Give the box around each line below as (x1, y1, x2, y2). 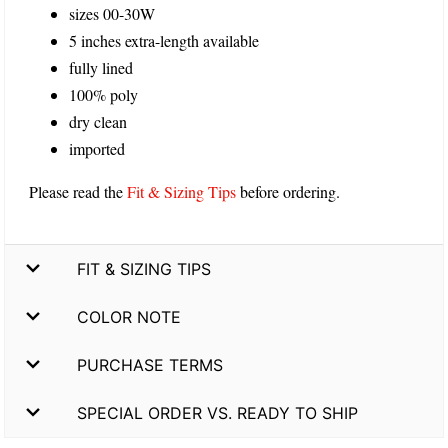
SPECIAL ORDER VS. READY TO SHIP (77, 402, 358, 423)
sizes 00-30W (69, 3, 155, 25)
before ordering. (236, 181, 340, 203)
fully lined (69, 57, 133, 79)
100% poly (69, 84, 138, 106)
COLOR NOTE (77, 306, 181, 327)
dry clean (69, 111, 127, 133)
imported (69, 138, 125, 160)
